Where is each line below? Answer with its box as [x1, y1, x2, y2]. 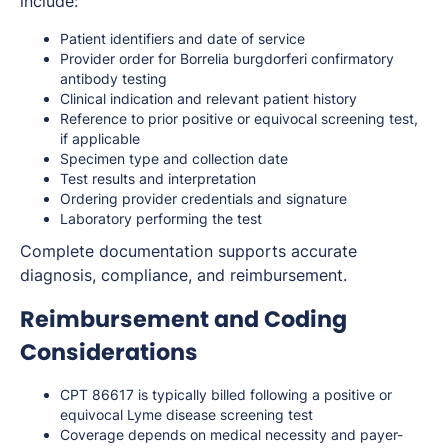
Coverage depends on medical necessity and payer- [60, 426, 403, 444]
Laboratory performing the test [60, 210, 262, 228]
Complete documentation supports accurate [20, 241, 357, 262]
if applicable [60, 130, 140, 148]
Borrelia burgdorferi [180, 50, 307, 68]
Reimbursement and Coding [20, 303, 347, 336]
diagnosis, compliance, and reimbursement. [20, 265, 347, 286]
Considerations [20, 336, 198, 369]
